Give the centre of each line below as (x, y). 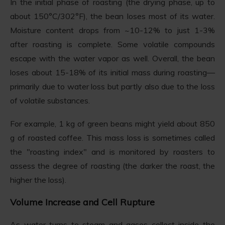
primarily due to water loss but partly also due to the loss (113, 86)
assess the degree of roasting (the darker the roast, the (113, 165)
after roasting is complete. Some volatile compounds (113, 44)
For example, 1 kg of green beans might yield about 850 (113, 123)
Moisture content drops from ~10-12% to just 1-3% (113, 30)
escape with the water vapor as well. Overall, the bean (113, 58)
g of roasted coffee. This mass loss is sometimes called (113, 137)
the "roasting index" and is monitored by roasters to (113, 151)
